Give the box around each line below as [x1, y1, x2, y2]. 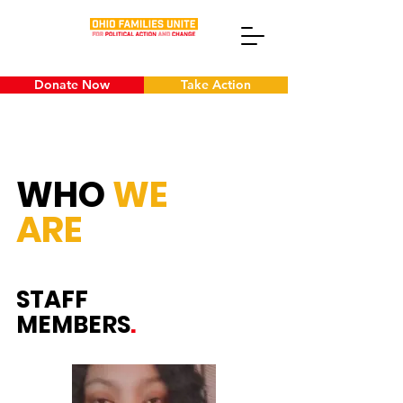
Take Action [181, 76, 251, 93]
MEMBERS [16, 309, 130, 341]
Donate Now [34, 76, 110, 93]
